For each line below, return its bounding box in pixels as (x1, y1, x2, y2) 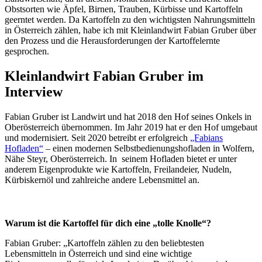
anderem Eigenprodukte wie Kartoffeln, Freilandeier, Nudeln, (5, 164, 232, 174)
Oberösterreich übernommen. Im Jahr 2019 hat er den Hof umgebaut (5, 122, 257, 132)
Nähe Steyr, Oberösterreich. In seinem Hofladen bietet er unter (5, 153, 237, 164)
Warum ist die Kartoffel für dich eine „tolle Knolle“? (5, 218, 211, 228)
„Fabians (190, 132, 223, 143)
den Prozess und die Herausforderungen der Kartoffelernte (5, 35, 220, 46)
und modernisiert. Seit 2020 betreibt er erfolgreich (5, 132, 190, 143)
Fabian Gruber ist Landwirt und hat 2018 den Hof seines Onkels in (5, 111, 251, 122)
